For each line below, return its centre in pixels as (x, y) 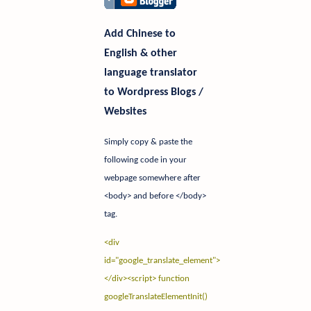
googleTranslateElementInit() (156, 297)
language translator (151, 73)
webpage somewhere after (152, 178)
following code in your (145, 160)
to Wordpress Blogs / (154, 93)
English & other (141, 54)
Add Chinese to (140, 34)
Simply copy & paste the (148, 142)
